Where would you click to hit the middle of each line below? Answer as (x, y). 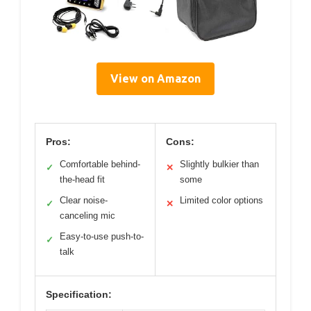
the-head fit (82, 179)
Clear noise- (84, 200)
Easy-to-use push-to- (102, 236)
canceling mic (87, 215)
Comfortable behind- (100, 164)
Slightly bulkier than (219, 164)
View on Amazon (155, 78)
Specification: (79, 294)
